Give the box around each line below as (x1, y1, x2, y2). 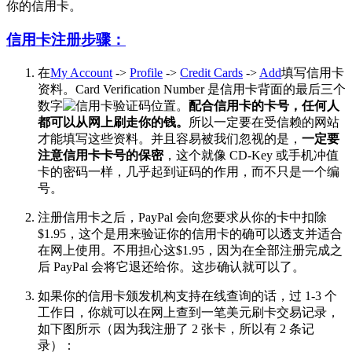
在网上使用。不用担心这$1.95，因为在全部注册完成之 (38, 243, 343, 257)
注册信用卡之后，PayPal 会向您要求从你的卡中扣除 (38, 210, 327, 224)
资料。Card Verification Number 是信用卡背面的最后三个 (38, 82, 346, 96)
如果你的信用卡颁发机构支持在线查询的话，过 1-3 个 (38, 288, 337, 302)
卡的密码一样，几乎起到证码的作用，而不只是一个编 (38, 164, 339, 178)
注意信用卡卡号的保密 (38, 148, 163, 162)
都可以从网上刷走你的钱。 (38, 115, 189, 129)
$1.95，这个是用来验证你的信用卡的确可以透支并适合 (38, 226, 343, 240)
